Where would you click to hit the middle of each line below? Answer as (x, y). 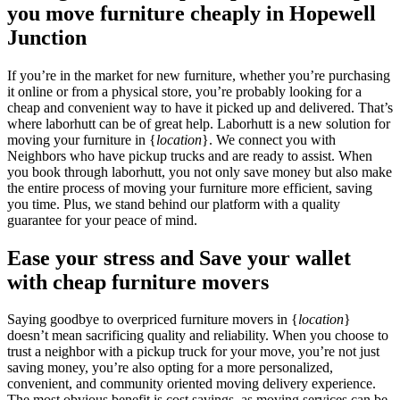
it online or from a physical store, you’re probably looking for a (184, 91)
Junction (47, 37)
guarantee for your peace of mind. (102, 220)
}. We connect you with (269, 139)
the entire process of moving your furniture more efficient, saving (190, 187)
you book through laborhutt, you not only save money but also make (200, 171)
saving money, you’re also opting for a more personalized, (170, 368)
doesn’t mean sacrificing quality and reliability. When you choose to (198, 336)
